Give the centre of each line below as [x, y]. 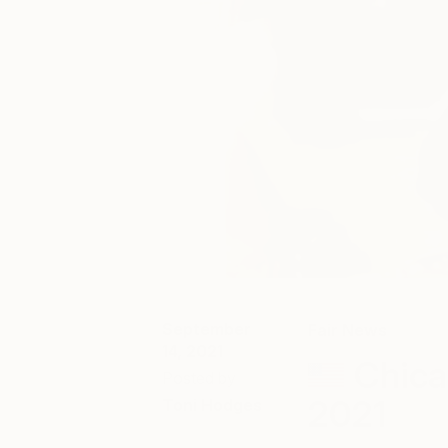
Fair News [347, 330]
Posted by [199, 378]
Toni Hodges [212, 405]
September [206, 329]
